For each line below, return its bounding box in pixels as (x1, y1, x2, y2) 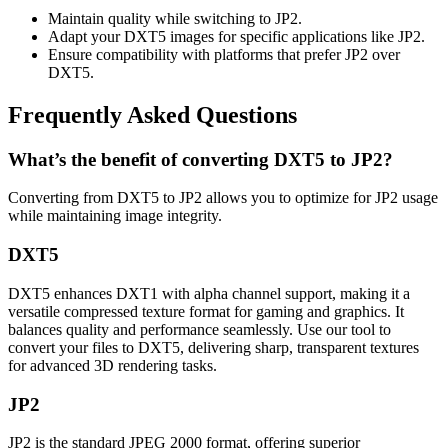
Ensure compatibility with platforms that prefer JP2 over (48, 45, 400, 63)
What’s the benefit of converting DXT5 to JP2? (8, 148, 393, 170)
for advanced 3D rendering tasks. (8, 356, 217, 374)
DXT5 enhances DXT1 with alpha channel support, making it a (8, 284, 410, 302)
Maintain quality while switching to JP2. (48, 9, 302, 27)
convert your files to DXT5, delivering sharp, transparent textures (8, 338, 419, 356)
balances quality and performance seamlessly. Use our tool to (8, 320, 391, 338)
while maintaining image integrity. (8, 207, 222, 225)
